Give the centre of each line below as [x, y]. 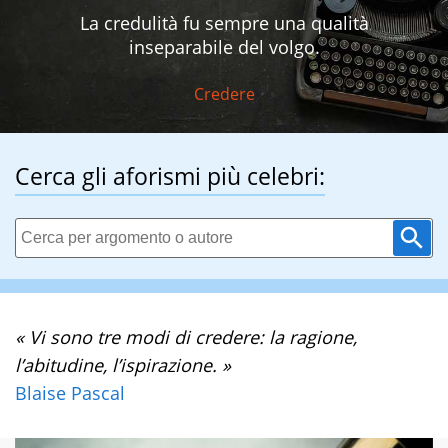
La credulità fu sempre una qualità [224, 23]
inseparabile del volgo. [224, 47]
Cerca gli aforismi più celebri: [170, 176]
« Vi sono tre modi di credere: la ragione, [186, 337]
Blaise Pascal [70, 393]
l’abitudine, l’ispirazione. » [123, 365]
